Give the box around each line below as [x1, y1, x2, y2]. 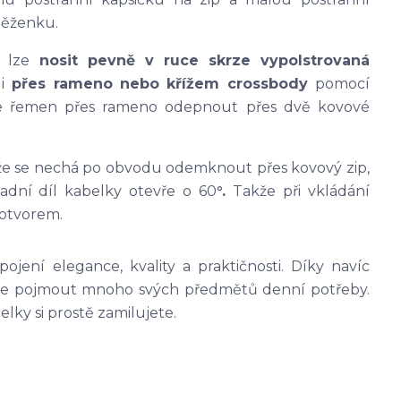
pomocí [315, 75, 371, 93]
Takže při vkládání [233, 183, 370, 200]
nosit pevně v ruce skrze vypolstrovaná [38, 52, 371, 70]
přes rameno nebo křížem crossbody [4, 75, 316, 93]
